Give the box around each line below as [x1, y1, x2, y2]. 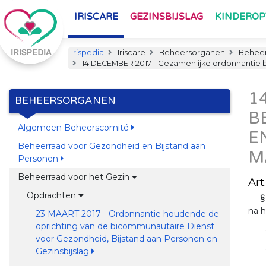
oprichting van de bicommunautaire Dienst [35, 221, 214, 232]
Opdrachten [26, 190, 78, 201]
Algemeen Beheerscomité [17, 122, 131, 133]
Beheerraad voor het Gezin [17, 172, 132, 182]
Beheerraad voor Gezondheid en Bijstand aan [17, 141, 205, 151]
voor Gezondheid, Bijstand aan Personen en [35, 233, 217, 244]
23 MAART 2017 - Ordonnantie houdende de [35, 208, 219, 219]
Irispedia [71, 48, 104, 57]
